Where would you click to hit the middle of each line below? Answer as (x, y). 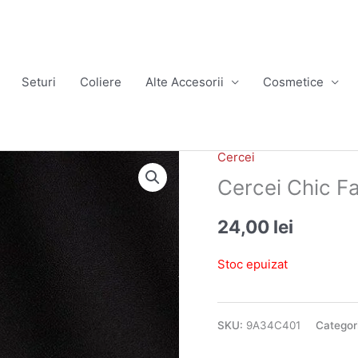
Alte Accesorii (184, 82)
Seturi (38, 82)
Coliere (100, 82)
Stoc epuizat (252, 264)
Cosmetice (293, 82)
